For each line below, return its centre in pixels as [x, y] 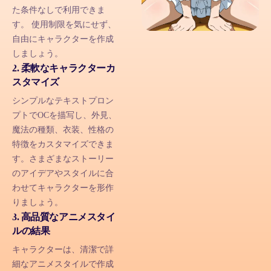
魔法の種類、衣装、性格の [63, 130]
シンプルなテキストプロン [63, 101]
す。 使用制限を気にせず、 [64, 25]
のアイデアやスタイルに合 [63, 174]
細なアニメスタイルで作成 [63, 264]
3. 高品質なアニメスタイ [64, 217]
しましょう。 [38, 54]
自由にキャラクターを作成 [63, 39]
